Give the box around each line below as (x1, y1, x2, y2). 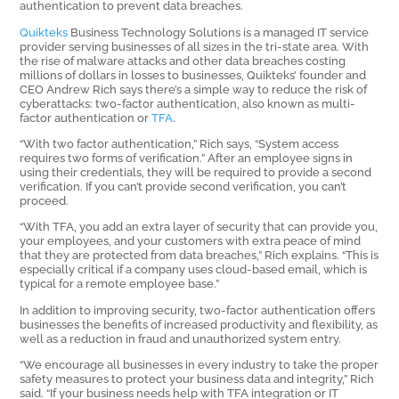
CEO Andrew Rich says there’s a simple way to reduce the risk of (20, 81, 368, 96)
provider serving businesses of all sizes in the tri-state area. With (20, 38, 370, 53)
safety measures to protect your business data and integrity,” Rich (20, 370, 375, 386)
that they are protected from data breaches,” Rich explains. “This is (20, 248, 379, 263)
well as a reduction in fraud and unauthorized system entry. (20, 330, 342, 346)
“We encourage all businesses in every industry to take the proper (20, 356, 379, 371)
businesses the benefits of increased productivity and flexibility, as (20, 316, 379, 331)
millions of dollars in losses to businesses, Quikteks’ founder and (20, 67, 367, 82)
